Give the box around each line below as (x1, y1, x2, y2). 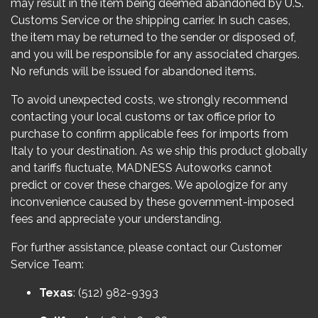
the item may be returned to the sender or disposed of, (11, 31, 296, 44)
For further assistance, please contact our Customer (11, 241, 282, 254)
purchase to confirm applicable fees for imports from (11, 127, 288, 141)
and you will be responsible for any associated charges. (11, 48, 300, 61)
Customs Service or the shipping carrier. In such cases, (11, 13, 290, 27)
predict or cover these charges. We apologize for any (11, 178, 287, 192)
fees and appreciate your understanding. (11, 212, 221, 226)
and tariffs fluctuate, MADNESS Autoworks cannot (11, 161, 272, 175)
